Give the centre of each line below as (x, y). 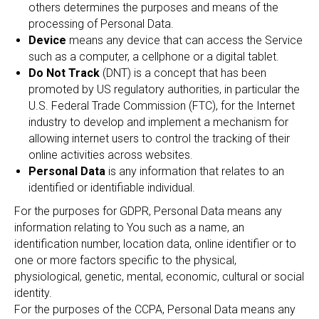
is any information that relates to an (195, 171)
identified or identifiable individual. (112, 188)
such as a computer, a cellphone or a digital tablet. (154, 57)
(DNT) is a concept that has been (183, 73)
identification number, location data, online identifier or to (155, 244)
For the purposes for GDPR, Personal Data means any (148, 211)
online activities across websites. (111, 155)
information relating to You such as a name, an (129, 228)
